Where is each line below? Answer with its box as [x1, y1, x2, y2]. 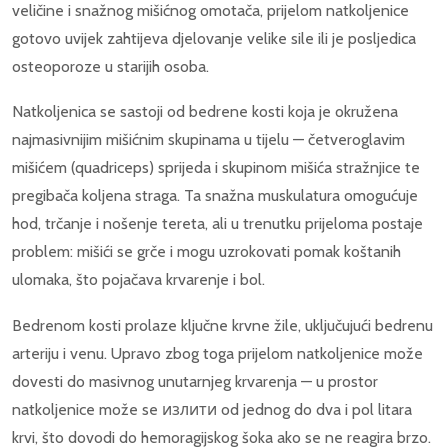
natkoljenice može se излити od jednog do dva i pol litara [12, 399, 412, 419]
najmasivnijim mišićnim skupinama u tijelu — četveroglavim [12, 130, 405, 150]
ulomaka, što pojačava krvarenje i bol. [12, 270, 265, 290]
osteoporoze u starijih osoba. [12, 56, 209, 76]
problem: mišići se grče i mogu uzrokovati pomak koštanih [12, 242, 401, 262]
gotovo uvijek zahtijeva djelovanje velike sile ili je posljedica [12, 28, 416, 48]
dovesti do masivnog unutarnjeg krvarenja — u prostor [12, 371, 378, 391]
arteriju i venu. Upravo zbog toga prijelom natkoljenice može [12, 343, 423, 363]
